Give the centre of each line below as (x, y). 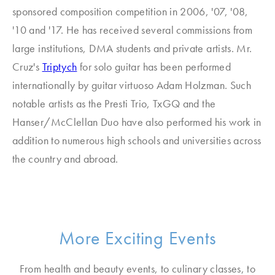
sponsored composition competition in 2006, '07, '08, (130, 11)
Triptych (60, 67)
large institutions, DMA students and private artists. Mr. (132, 48)
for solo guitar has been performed (154, 67)
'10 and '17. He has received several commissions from (133, 30)
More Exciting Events (137, 238)
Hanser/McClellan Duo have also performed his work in (137, 122)
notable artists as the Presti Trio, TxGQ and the (114, 103)
